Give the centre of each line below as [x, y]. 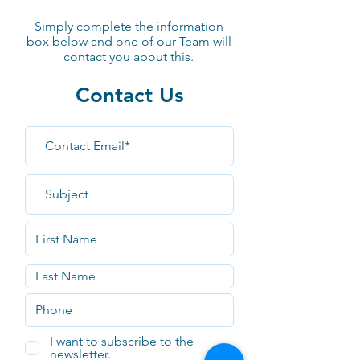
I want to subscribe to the [122, 341]
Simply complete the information [129, 26]
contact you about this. [129, 56]
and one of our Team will [159, 41]
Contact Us [129, 95]
